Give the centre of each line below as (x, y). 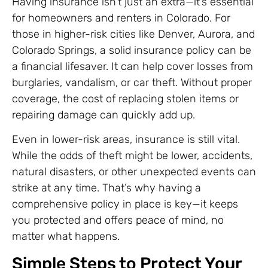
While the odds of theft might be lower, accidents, (132, 156)
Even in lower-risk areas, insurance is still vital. (126, 140)
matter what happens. (66, 237)
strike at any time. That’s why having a (106, 188)
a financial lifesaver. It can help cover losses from (133, 67)
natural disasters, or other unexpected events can (134, 172)
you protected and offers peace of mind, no (118, 220)
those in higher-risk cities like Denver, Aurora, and (133, 34)
